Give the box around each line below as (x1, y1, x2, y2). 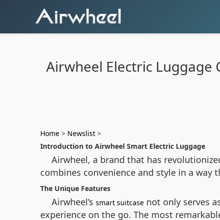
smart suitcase (96, 198, 144, 207)
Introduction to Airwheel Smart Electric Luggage (40, 141, 205, 151)
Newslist (67, 129, 95, 138)
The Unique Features (40, 184, 110, 193)
